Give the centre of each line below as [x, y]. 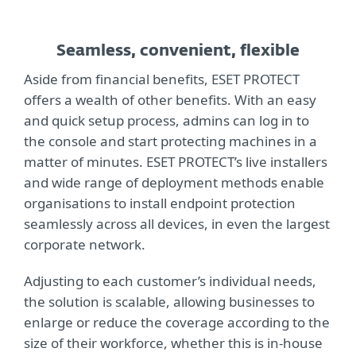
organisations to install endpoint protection [160, 203]
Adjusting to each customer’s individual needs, [170, 281]
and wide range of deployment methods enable [174, 182]
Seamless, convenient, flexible [178, 51]
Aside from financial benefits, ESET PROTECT [162, 79]
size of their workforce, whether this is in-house [173, 343]
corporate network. [85, 244]
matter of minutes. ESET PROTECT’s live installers [176, 162]
